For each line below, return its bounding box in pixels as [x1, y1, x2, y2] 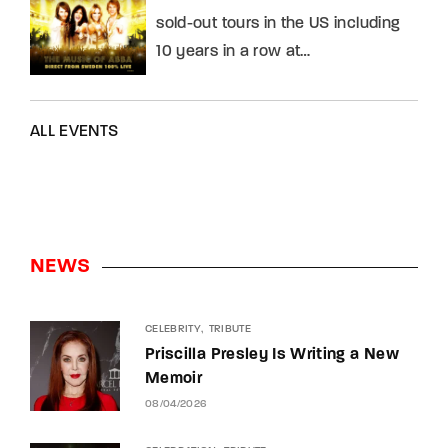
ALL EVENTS [30, 124, 119, 141]
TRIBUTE [208, 324, 251, 336]
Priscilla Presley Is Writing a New [145, 347, 399, 364]
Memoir [145, 371, 203, 388]
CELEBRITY [145, 324, 202, 336]
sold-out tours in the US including [156, 16, 401, 32]
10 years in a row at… [156, 44, 311, 60]
